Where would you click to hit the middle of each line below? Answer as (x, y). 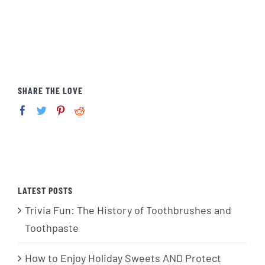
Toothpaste (52, 227)
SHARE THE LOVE (50, 91)
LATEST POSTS (45, 190)
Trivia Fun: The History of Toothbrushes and (128, 210)
